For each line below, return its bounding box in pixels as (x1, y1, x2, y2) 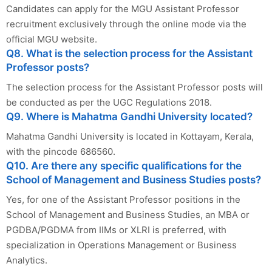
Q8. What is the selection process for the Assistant (6, 47, 253, 59)
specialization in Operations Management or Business (6, 239, 237, 251)
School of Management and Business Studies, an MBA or (6, 208, 250, 220)
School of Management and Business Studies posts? (6, 173, 261, 186)
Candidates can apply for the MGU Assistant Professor (6, 2, 239, 15)
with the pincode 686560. (6, 145, 115, 157)
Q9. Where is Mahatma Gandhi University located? (6, 110, 253, 123)
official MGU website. (6, 33, 97, 45)
